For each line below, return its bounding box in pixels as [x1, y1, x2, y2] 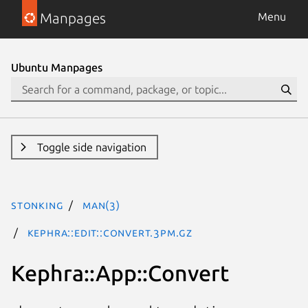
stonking [11, 199, 64, 211]
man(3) [82, 199, 120, 211]
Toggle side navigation [36, 141, 146, 153]
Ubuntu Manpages [11, 61, 102, 74]
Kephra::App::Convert [11, 260, 229, 285]
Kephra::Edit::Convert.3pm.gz [27, 226, 193, 239]
